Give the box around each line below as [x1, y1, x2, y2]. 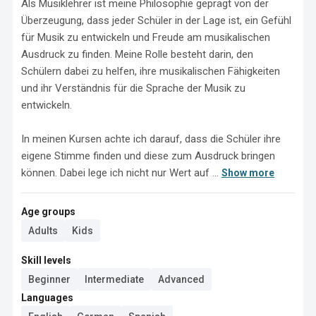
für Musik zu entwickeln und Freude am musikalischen [21, 31, 270, 44]
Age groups [21, 206, 75, 217]
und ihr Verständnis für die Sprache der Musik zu [21, 82, 245, 95]
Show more [221, 167, 274, 178]
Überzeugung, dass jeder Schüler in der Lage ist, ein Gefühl [21, 14, 291, 27]
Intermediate [85, 274, 144, 285]
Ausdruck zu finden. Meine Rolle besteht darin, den [21, 48, 253, 61]
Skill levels [21, 255, 71, 266]
